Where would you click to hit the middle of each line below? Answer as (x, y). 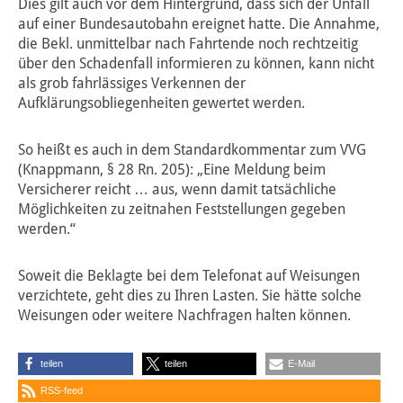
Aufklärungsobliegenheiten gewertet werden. (161, 103)
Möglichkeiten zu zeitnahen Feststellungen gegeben (182, 210)
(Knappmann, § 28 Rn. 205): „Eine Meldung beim (172, 170)
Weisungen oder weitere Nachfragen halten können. (184, 316)
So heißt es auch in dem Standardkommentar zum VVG (192, 150)
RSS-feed (62, 391)
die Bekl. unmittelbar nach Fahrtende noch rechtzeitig (188, 44)
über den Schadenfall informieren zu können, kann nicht (196, 64)
